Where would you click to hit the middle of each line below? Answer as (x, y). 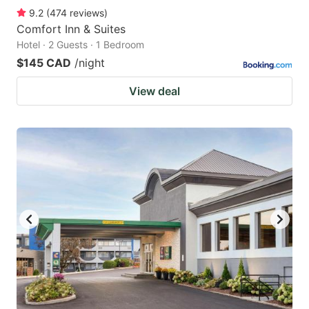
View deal (154, 91)
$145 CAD (44, 62)
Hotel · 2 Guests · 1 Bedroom (80, 44)
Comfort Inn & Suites (71, 29)
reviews (87, 12)
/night (90, 62)
